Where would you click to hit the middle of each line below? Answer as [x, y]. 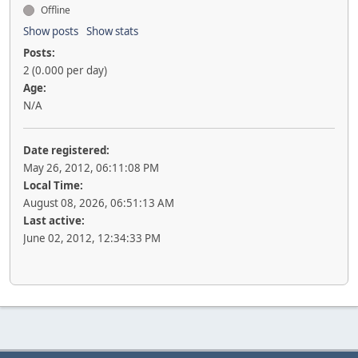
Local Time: [53, 185]
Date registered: [66, 150]
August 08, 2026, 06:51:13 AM [99, 203]
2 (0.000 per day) [65, 70]
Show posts [51, 31]
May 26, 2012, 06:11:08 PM [91, 168]
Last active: [54, 221]
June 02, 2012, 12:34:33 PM [92, 238]
